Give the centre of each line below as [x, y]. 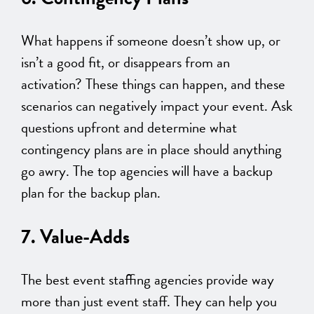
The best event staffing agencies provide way [148, 279]
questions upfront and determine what [129, 127]
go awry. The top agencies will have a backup [147, 171]
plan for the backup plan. [91, 192]
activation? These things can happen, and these [153, 84]
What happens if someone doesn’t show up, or [151, 40]
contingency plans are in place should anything [151, 149]
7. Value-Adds [75, 236]
